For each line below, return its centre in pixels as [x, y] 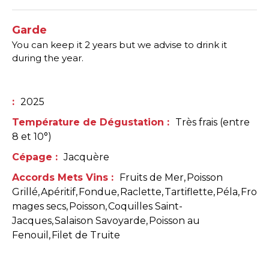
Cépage [34, 157]
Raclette [141, 192]
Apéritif [58, 192]
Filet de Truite [86, 235]
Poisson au [174, 220]
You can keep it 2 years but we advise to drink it [119, 44]
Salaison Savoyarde [100, 220]
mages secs [39, 206]
